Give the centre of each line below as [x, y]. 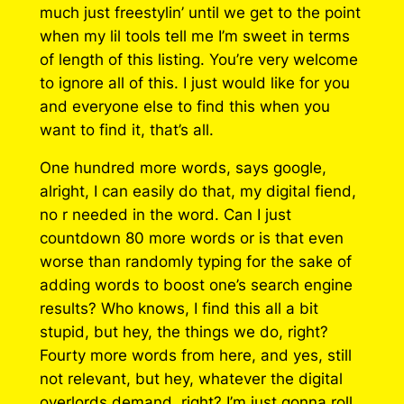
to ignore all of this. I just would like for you [194, 83]
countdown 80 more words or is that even [191, 239]
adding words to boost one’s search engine [196, 285]
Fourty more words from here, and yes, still [195, 356]
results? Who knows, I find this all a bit [179, 309]
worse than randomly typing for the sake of [195, 262]
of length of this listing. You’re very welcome [198, 59]
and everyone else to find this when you [184, 106]
